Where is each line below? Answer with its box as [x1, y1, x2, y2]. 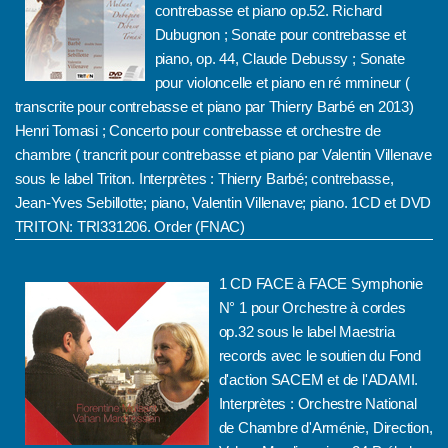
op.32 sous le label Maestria [218, 323, 395, 340]
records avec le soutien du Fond [218, 347, 421, 364]
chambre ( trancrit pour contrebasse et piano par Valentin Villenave [14, 146, 432, 163]
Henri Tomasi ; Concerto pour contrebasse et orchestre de [14, 122, 381, 139]
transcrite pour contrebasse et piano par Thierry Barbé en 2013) [14, 98, 414, 115]
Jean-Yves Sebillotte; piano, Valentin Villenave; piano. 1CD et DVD [14, 194, 432, 211]
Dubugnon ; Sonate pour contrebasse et [154, 26, 406, 43]
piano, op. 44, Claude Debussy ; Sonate [154, 50, 405, 67]
